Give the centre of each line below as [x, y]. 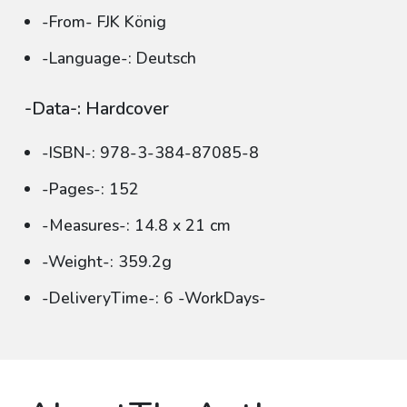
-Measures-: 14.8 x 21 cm [136, 225]
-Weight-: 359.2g [107, 262]
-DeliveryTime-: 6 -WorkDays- [154, 298]
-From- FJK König [104, 22]
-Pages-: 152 [90, 189]
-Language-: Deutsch [119, 58]
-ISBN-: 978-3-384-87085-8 [150, 153]
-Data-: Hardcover [97, 109]
